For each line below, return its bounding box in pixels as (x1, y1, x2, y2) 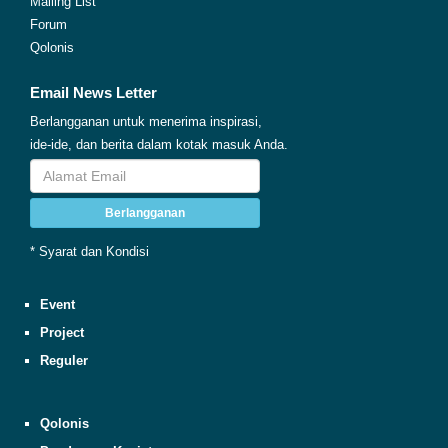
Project (40, 324, 84, 340)
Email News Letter (30, 83, 157, 101)
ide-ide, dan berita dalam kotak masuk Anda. (30, 136, 288, 152)
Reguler (40, 352, 88, 368)
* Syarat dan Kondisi (30, 243, 149, 259)
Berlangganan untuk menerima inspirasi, (30, 113, 262, 129)
